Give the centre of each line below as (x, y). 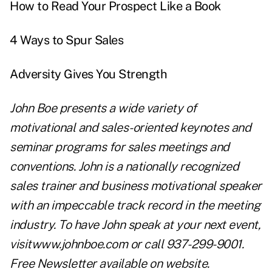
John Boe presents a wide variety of (103, 108)
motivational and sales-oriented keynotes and (130, 128)
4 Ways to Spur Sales (66, 40)
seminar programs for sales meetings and (120, 147)
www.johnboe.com (79, 244)
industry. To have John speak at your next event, (135, 225)
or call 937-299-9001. (185, 244)
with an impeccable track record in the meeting (135, 206)
